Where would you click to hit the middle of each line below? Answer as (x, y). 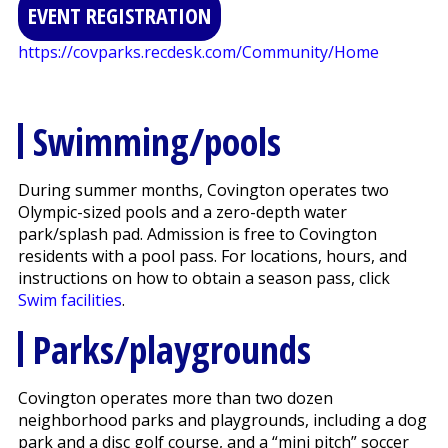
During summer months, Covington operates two (203, 190)
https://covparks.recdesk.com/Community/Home (198, 52)
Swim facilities (69, 300)
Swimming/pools (156, 141)
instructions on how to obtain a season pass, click (203, 278)
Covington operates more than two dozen (175, 398)
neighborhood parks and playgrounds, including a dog (222, 420)
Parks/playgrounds (171, 349)
